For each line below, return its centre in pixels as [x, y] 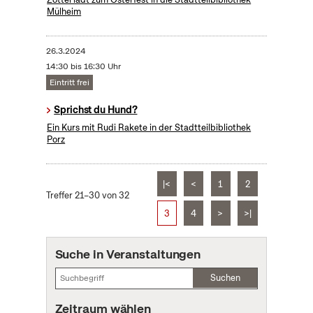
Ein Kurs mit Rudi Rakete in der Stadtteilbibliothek [149, 128]
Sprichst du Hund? [96, 110]
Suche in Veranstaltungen [128, 254]
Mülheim [64, 12]
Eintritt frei [69, 83]
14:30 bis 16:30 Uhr [83, 67]
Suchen [225, 278]
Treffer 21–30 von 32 [87, 196]
